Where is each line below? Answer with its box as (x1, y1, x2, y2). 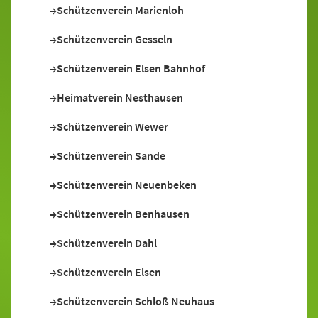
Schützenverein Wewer (57, 119, 168, 133)
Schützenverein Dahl (57, 236, 157, 250)
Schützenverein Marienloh (57, 3, 184, 17)
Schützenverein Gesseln (57, 32, 172, 46)
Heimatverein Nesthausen (57, 90, 183, 104)
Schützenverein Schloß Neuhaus (57, 294, 214, 308)
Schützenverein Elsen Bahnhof (57, 61, 205, 75)
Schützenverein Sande (57, 148, 165, 163)
